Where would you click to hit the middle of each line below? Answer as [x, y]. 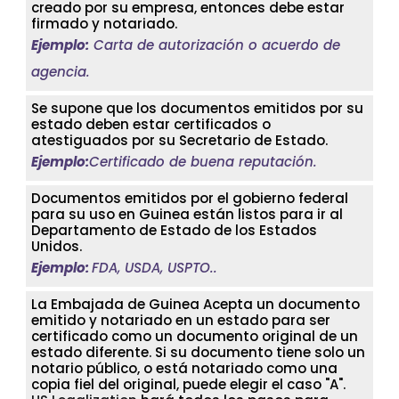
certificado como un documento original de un [195, 336]
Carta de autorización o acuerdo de [215, 45]
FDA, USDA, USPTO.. [155, 267]
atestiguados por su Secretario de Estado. [179, 140]
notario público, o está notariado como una [184, 368]
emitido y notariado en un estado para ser [181, 320]
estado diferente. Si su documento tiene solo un [198, 352]
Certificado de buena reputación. [203, 161]
